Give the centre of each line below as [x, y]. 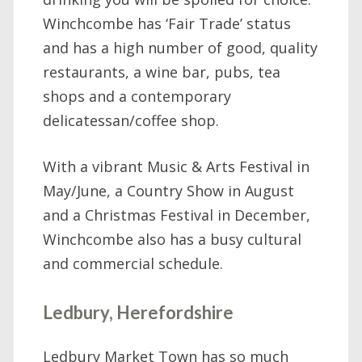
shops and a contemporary [137, 96]
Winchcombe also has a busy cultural [172, 239]
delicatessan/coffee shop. [131, 120]
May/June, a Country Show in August [168, 190]
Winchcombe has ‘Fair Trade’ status [167, 23]
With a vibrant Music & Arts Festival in [176, 166]
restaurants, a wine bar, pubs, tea [162, 72]
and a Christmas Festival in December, [177, 215]
